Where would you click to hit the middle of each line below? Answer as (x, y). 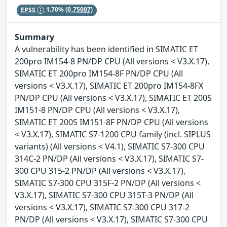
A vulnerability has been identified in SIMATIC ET (106, 49)
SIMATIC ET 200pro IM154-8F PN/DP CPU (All (99, 73)
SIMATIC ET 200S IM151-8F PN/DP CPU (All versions (111, 122)
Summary (34, 37)
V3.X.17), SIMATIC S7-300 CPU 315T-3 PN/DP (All (104, 195)
